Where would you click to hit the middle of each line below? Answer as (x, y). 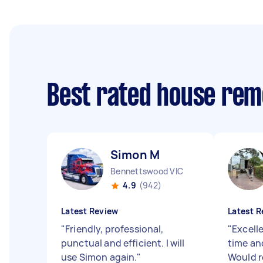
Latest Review (90, 211)
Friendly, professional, (114, 229)
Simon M (135, 155)
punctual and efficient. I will (123, 243)
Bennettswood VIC (147, 171)
